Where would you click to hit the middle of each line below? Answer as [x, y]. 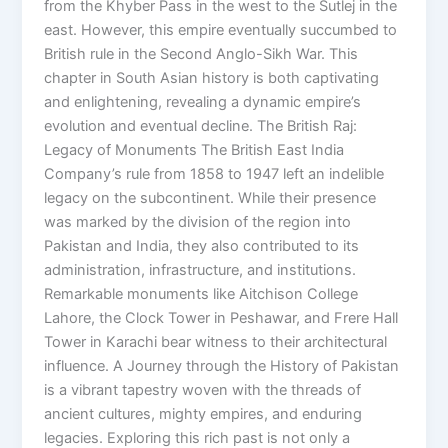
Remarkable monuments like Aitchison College [201, 294]
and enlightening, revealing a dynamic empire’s [203, 102]
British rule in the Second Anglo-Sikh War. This [201, 54]
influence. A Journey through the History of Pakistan [222, 366]
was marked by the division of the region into [198, 222]
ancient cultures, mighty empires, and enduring [203, 414]
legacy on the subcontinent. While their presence [210, 198]
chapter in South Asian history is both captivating [212, 78]
